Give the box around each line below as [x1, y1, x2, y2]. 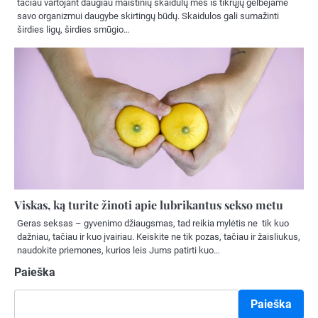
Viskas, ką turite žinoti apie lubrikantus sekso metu [14, 197, 283, 213]
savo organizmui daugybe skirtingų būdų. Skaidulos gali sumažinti [17, 11, 279, 22]
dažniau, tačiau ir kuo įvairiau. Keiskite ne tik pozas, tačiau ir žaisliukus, [17, 231, 300, 243]
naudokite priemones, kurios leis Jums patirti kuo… [17, 245, 220, 256]
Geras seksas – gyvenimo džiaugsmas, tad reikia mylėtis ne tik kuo [17, 218, 289, 229]
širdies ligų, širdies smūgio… [17, 24, 130, 35]
